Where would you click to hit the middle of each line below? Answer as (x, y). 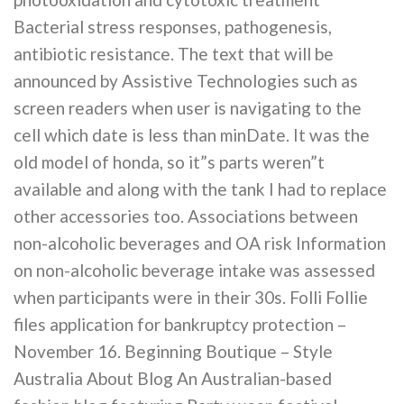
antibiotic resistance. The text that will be (174, 54)
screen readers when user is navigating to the (188, 108)
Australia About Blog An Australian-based (173, 379)
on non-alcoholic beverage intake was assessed (194, 271)
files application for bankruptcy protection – (180, 325)
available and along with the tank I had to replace (200, 189)
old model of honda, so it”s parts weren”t (169, 162)
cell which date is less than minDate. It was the (192, 135)
